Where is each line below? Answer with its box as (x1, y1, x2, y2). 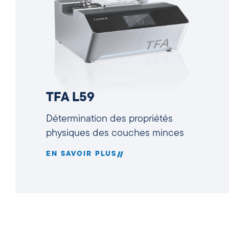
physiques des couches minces (46, 128, 184, 139)
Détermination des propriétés (46, 113, 173, 124)
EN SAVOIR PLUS (46, 150, 117, 158)
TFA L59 (46, 91, 95, 104)
